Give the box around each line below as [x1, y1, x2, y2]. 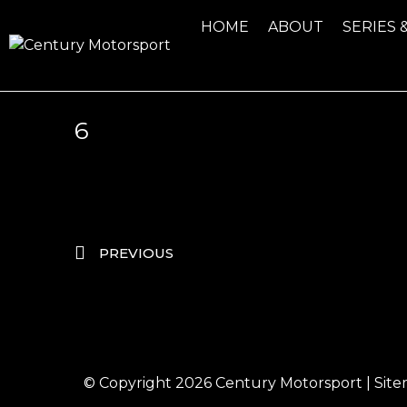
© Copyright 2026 [84, 374, 215, 392]
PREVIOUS [99, 244, 174, 263]
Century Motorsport [215, 374, 362, 392]
